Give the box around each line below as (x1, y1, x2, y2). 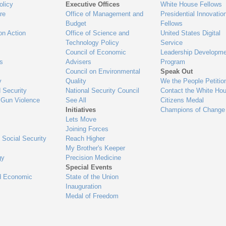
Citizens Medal (160, 96, 204, 104)
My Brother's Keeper (66, 144, 126, 152)
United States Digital (160, 29, 220, 37)
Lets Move (66, 116, 97, 123)
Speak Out (160, 68, 193, 75)
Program (160, 58, 185, 66)
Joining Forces (66, 125, 109, 133)
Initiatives (66, 106, 96, 114)
